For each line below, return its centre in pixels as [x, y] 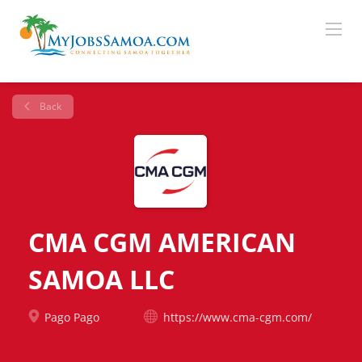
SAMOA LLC [101, 279]
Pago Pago [70, 317]
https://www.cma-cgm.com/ [238, 317]
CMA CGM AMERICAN [162, 242]
